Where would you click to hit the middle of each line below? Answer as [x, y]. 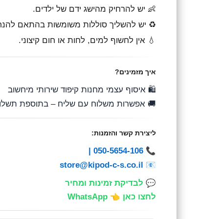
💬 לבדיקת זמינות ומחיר [110, 183]
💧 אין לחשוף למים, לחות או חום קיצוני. [87, 40]
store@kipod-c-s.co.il [101, 165]
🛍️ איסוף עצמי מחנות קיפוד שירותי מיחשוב [82, 89]
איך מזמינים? [135, 72]
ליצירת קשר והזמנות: [124, 133]
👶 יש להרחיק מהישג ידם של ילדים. [94, 9]
